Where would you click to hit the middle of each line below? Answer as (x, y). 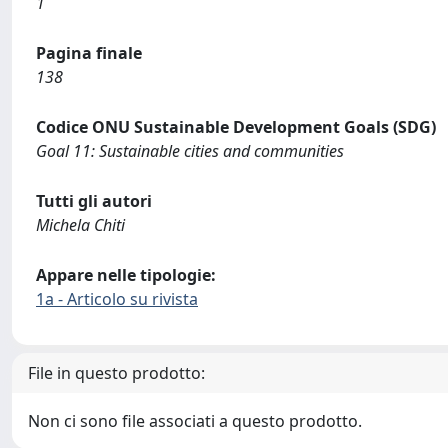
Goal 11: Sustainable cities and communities (190, 151)
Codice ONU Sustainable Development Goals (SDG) (236, 127)
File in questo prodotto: (116, 373)
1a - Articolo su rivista (117, 299)
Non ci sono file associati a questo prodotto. (195, 421)
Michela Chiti (80, 225)
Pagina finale (89, 53)
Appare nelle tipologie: (126, 275)
